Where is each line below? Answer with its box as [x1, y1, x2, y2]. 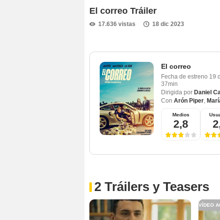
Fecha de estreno [161, 73, 208, 81]
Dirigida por [161, 89, 192, 96]
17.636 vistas [98, 20, 136, 27]
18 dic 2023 [152, 20, 184, 27]
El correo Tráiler [89, 5, 157, 16]
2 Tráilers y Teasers [94, 179, 209, 194]
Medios [172, 112, 190, 118]
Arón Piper [174, 97, 204, 105]
